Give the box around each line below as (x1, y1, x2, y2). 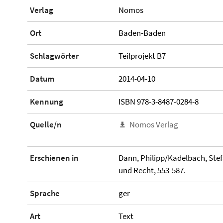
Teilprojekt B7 (118, 50, 166, 61)
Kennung (30, 96, 63, 107)
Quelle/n (30, 118, 62, 130)
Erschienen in (30, 152, 79, 164)
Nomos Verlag (129, 118, 178, 130)
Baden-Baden (118, 27, 166, 38)
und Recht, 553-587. (118, 165, 186, 176)
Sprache (30, 188, 60, 199)
